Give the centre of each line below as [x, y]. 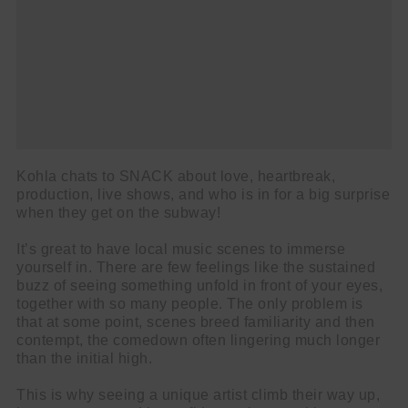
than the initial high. [84, 358]
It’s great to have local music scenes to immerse [181, 249]
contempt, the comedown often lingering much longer [198, 340]
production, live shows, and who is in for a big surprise [203, 194]
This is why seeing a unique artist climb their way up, [198, 395]
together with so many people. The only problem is [190, 304]
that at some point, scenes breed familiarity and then [196, 322]
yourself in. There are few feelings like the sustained [196, 267]
